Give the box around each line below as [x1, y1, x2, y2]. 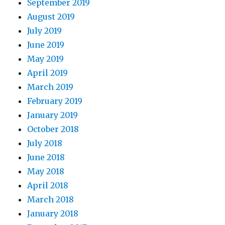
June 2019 [27, 40, 65, 50]
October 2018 [27, 124, 79, 135]
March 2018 [27, 194, 74, 205]
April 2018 [27, 180, 69, 191]
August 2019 [27, 12, 75, 22]
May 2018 [27, 166, 65, 177]
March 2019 [27, 82, 74, 92]
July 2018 [27, 138, 63, 149]
